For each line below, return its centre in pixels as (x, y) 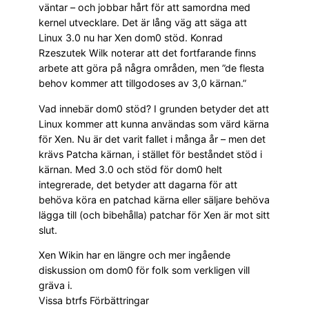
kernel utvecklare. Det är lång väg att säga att (143, 23)
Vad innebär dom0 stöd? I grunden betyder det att (154, 108)
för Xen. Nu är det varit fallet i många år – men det (152, 139)
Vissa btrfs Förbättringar (94, 300)
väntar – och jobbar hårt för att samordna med (144, 8)
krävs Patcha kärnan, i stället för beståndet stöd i (150, 154)
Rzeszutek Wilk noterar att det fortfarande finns (147, 53)
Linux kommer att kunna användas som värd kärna (154, 123)
